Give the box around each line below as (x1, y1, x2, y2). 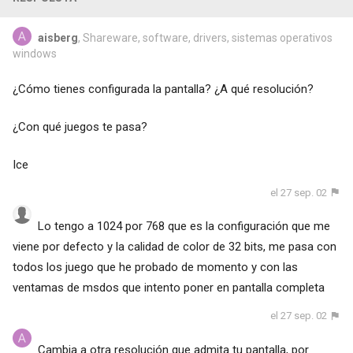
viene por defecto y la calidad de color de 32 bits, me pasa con (12, 240, 336, 255)
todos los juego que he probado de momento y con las (12, 260, 298, 275)
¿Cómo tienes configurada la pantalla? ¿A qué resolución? (12, 81, 314, 96)
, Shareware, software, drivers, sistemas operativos (77, 31, 333, 44)
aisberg (37, 31, 78, 44)
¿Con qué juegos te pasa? (12, 119, 147, 134)
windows (12, 46, 57, 60)
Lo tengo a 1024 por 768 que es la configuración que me (37, 219, 330, 234)
